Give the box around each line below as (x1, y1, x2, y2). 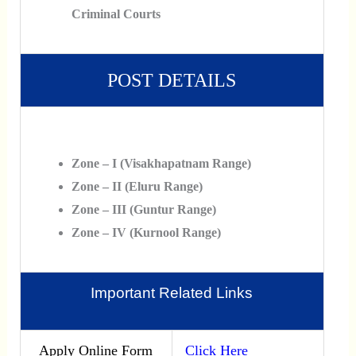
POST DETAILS (107, 70, 237, 91)
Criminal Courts (71, 7, 161, 21)
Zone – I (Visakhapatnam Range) (71, 157, 251, 171)
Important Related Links (91, 284, 253, 301)
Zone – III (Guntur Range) (71, 203, 216, 217)
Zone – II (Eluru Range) (71, 180, 203, 194)
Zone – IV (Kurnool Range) (71, 226, 221, 240)
